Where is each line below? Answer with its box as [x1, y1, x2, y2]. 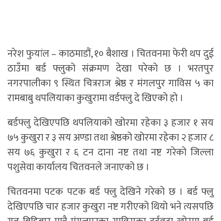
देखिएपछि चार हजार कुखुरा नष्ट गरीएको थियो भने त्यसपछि [7, 198, 214, 216]
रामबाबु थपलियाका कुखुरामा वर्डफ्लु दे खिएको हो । [7, 90, 184, 107]
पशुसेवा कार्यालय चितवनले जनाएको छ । [7, 159, 149, 176]
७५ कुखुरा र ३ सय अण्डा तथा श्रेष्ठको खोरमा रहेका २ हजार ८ [7, 129, 214, 147]
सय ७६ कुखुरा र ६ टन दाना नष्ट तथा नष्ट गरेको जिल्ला [7, 144, 214, 161]
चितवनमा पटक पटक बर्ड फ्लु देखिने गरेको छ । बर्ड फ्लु [7, 184, 214, 201]
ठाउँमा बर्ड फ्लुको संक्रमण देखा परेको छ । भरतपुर [7, 60, 214, 77]
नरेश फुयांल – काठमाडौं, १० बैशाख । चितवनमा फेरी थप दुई [7, 45, 214, 63]
